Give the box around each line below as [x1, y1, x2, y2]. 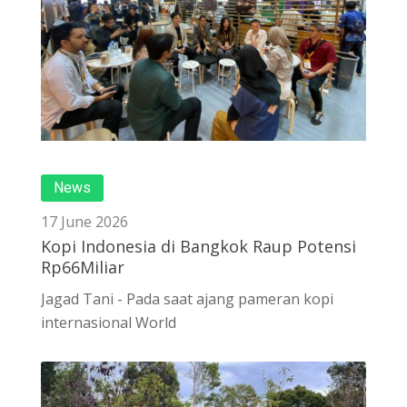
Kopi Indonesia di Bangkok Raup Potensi [41, 234, 356, 257]
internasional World [41, 312, 176, 333]
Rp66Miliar [41, 255, 124, 278]
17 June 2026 [41, 211, 128, 232]
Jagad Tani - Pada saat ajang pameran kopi [41, 288, 333, 309]
